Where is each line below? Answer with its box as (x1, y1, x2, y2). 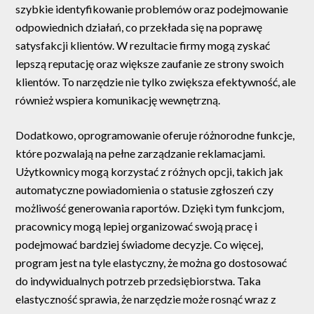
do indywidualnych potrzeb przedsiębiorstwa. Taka (15, 274, 261, 288)
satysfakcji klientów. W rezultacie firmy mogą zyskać (15, 39, 271, 53)
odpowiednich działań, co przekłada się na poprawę (15, 20, 263, 34)
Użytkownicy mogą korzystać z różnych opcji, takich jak (15, 165, 284, 179)
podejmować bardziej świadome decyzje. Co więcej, (15, 238, 264, 252)
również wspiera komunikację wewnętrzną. (15, 93, 221, 107)
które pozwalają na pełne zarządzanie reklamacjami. (15, 146, 266, 161)
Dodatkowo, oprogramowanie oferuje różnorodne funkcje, (15, 128, 295, 142)
